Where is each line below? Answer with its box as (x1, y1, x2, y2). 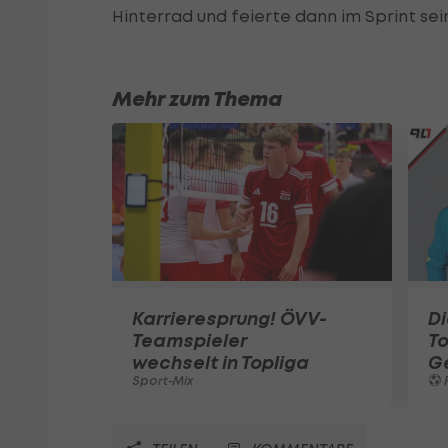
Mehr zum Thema (112, 86, 282, 113)
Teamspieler (132, 328, 247, 352)
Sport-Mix (132, 372, 193, 388)
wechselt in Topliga (132, 350, 309, 374)
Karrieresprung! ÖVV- (132, 306, 327, 330)
